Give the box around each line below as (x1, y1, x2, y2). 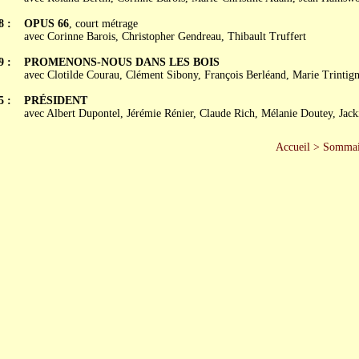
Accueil (275, 141, 310, 153)
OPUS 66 (23, 18, 69, 30)
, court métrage (68, 18, 138, 30)
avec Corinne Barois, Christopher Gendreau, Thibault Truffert (23, 30, 306, 42)
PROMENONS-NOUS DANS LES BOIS (23, 56, 220, 68)
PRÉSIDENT (23, 95, 87, 107)
